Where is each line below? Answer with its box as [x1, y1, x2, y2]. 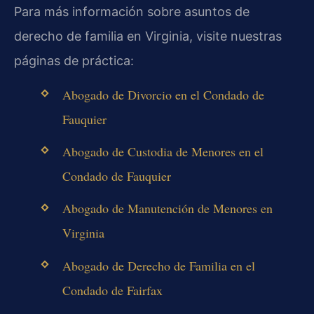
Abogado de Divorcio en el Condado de [62, 86, 264, 104]
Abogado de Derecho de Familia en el [62, 257, 255, 274]
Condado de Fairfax [62, 281, 163, 299]
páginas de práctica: [14, 53, 134, 68]
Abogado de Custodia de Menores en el [62, 143, 264, 161]
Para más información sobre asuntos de [14, 4, 250, 19]
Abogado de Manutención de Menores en [62, 200, 273, 217]
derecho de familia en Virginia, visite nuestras [14, 28, 282, 43]
